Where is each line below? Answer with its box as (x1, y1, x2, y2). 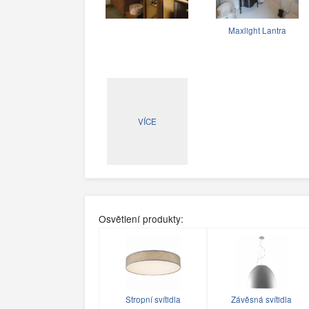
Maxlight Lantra (228, 25, 286, 37)
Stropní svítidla (125, 293, 181, 305)
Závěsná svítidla (230, 293, 292, 305)
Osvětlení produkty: (99, 211, 183, 226)
